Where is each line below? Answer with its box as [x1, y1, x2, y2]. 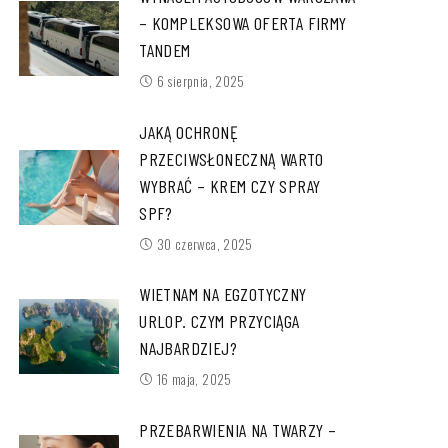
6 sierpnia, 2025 [156, 70, 245, 91]
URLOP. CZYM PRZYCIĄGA [139, 310, 300, 333]
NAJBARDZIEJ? [139, 337, 238, 360]
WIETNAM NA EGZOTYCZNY [139, 283, 307, 306]
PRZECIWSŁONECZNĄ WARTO [139, 147, 324, 170]
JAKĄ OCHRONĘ [139, 120, 239, 143]
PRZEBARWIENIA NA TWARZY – [139, 419, 337, 442]
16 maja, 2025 [156, 369, 232, 390]
